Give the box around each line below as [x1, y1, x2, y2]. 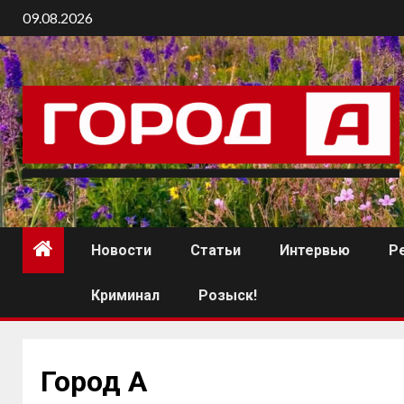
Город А [41, 364, 147, 399]
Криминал [91, 287, 160, 305]
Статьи [190, 242, 241, 260]
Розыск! [198, 287, 257, 305]
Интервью [280, 242, 350, 260]
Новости [91, 242, 151, 260]
